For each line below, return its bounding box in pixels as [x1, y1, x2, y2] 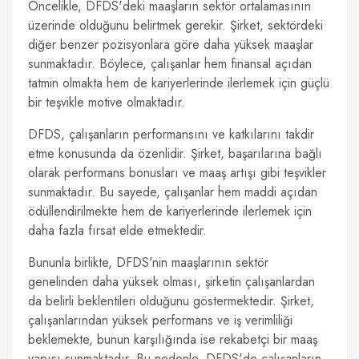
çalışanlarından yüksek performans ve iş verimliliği [28, 311, 292, 329]
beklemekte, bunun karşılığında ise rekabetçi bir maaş [28, 330, 317, 349]
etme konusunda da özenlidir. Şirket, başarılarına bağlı [28, 144, 322, 163]
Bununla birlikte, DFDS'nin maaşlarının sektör [28, 253, 268, 272]
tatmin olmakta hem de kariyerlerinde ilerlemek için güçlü [28, 74, 329, 92]
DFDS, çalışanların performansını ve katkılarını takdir [28, 125, 314, 143]
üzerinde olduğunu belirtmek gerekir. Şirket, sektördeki [28, 16, 323, 34]
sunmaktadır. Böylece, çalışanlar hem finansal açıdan [28, 54, 312, 73]
